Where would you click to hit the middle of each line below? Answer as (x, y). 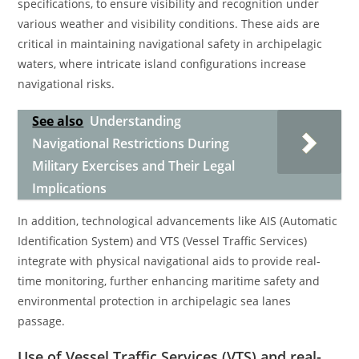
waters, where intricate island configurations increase (162, 64)
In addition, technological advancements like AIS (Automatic (178, 221)
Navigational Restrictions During (131, 143)
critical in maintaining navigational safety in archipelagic (170, 44)
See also (58, 121)
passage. (42, 321)
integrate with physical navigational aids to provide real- (169, 261)
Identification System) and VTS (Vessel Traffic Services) (163, 241)
